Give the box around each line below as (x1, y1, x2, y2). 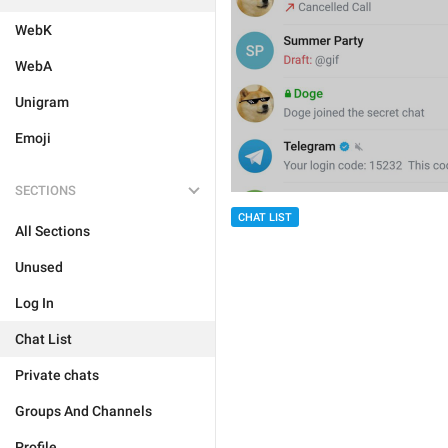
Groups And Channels (15, 403, 152, 419)
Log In (15, 295, 54, 311)
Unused (15, 259, 63, 275)
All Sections (15, 223, 90, 239)
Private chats (15, 367, 99, 383)
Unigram (15, 94, 69, 110)
